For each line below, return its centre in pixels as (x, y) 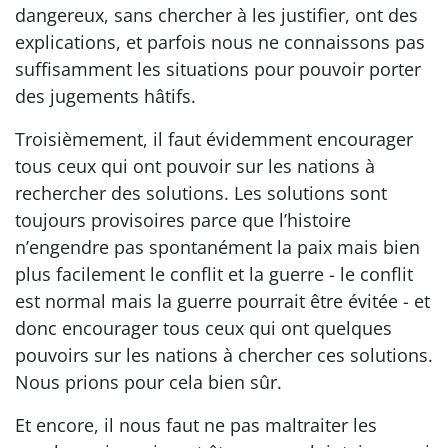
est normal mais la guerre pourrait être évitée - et (222, 300)
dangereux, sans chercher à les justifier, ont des (216, 14)
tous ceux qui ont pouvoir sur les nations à (195, 165)
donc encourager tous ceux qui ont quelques (203, 327)
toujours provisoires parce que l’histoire (183, 219)
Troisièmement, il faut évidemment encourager (214, 138)
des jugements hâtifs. (105, 95)
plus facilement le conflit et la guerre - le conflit (214, 273)
